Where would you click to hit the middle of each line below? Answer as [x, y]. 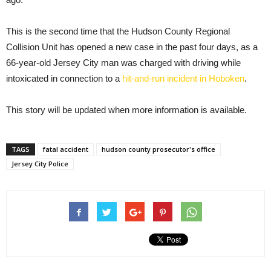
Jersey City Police [40, 164]
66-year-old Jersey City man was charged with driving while [123, 63]
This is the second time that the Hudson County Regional [118, 31]
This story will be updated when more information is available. [126, 110]
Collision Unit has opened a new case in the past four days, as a [132, 47]
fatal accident [66, 149]
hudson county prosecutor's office [158, 149]
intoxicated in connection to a [64, 79]
